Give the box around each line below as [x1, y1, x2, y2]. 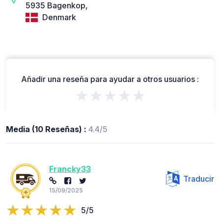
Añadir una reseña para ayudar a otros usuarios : [21, 74, 199, 84]
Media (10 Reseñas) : [6, 124, 88, 134]
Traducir [183, 173, 214, 184]
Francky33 [49, 164, 91, 174]
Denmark [40, 12, 76, 23]
